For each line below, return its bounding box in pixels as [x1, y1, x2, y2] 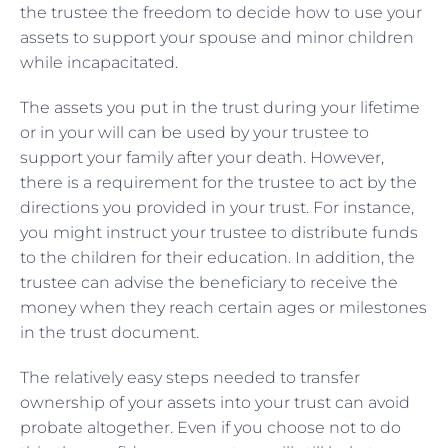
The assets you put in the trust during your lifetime [20, 97, 420, 117]
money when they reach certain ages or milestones [20, 297, 427, 317]
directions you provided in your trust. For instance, [20, 197, 414, 217]
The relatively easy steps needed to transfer [20, 367, 360, 387]
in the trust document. [20, 322, 203, 342]
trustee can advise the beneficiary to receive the [20, 272, 398, 292]
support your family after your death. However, [20, 147, 384, 167]
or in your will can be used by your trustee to [20, 122, 369, 142]
